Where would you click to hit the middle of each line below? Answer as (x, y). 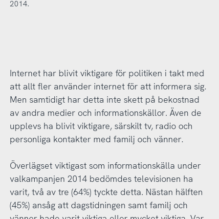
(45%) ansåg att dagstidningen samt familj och (99, 205)
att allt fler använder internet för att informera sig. (108, 86)
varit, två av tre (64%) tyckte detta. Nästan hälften (106, 192)
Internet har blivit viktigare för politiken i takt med (107, 73)
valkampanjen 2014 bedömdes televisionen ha (101, 178)
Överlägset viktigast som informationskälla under (105, 165)
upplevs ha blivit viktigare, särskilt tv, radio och (101, 126)
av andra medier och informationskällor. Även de (105, 112)
